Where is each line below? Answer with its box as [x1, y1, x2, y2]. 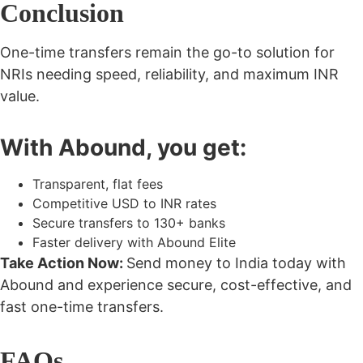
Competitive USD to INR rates [32, 195, 216, 212]
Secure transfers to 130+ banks [32, 215, 225, 232]
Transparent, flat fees [32, 176, 163, 193]
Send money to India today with [126, 254, 346, 272]
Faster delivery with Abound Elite [32, 234, 236, 251]
